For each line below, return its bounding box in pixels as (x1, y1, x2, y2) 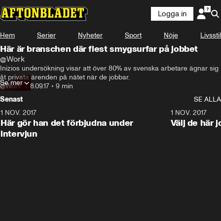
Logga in (158, 9, 186, 18)
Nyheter (78, 31, 103, 39)
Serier (37, 31, 56, 39)
